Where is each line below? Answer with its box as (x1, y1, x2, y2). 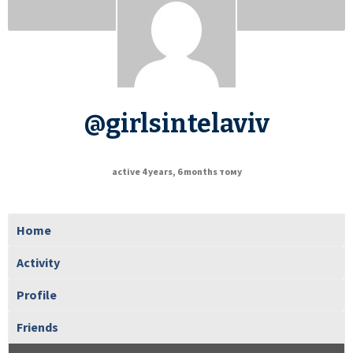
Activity (17, 254, 60, 270)
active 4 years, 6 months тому (111, 165, 242, 177)
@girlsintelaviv (84, 108, 269, 139)
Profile (17, 286, 57, 303)
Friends (17, 318, 58, 335)
